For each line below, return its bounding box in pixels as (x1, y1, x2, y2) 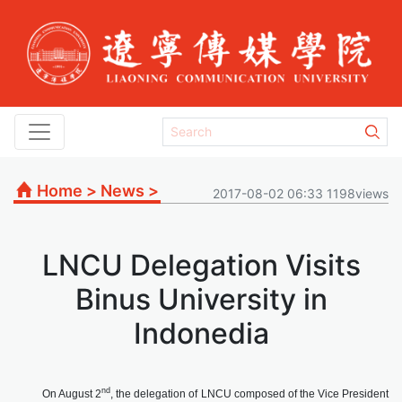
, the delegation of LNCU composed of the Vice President (110, 387, 389, 400)
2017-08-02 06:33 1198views (213, 185, 389, 201)
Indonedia (133, 315, 269, 351)
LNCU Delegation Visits (41, 247, 361, 283)
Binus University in (74, 281, 328, 317)
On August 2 (42, 387, 102, 400)
